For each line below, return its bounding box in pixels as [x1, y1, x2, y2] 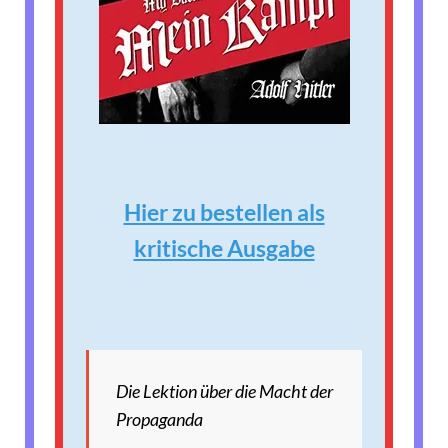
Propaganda [116, 407, 203, 430]
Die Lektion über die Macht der [116, 379, 333, 402]
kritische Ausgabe [133, 234, 315, 263]
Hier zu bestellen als [123, 198, 325, 227]
